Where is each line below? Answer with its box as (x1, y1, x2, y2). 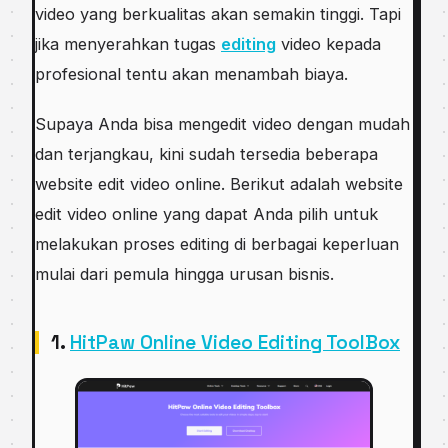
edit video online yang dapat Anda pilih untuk (35, 203, 378, 224)
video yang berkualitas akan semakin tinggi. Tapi (35, 4, 401, 25)
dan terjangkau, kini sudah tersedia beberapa (35, 143, 378, 164)
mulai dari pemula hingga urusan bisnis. (35, 263, 344, 284)
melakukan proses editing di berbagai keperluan (35, 233, 399, 254)
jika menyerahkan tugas (35, 34, 221, 55)
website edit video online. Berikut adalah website (35, 173, 403, 194)
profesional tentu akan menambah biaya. (35, 64, 348, 85)
